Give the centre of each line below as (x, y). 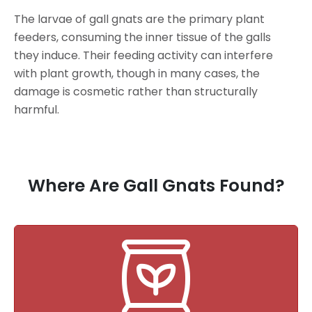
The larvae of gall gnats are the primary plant (139, 19)
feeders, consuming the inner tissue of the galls (142, 37)
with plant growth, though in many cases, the (137, 73)
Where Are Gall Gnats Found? (156, 185)
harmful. (37, 109)
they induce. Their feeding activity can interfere (143, 55)
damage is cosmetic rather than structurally (136, 91)
